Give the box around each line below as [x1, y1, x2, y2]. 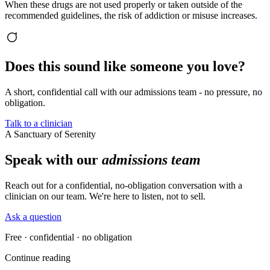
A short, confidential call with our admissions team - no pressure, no [5, 87, 262, 97]
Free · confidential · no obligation [5, 231, 132, 242]
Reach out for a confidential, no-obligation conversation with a [5, 180, 242, 190]
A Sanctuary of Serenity [5, 129, 96, 139]
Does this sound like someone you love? [5, 58, 245, 75]
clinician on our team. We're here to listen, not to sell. [5, 190, 206, 201]
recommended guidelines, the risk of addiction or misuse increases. [5, 10, 257, 21]
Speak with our [5, 151, 102, 168]
